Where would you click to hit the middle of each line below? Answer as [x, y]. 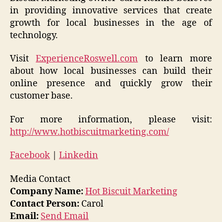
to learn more [175, 59]
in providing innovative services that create [111, 10]
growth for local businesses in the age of [111, 23]
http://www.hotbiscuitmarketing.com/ [89, 132]
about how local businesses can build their [111, 71]
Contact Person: [45, 204]
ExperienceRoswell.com [87, 59]
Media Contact [40, 179]
